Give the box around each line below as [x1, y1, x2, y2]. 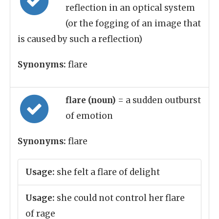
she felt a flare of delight [55, 167, 160, 177]
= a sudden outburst [118, 95, 201, 106]
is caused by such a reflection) [18, 34, 142, 44]
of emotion [66, 110, 113, 121]
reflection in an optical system [66, 2, 195, 13]
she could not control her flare [55, 193, 185, 203]
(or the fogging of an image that [66, 18, 201, 29]
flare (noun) [66, 95, 118, 106]
